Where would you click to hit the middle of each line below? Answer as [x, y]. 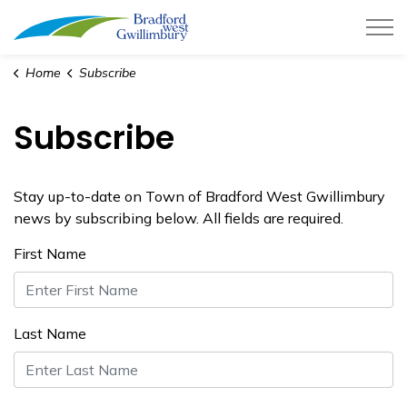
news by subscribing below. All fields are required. [179, 218]
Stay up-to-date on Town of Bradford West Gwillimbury [199, 196]
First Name [50, 253]
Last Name [50, 333]
